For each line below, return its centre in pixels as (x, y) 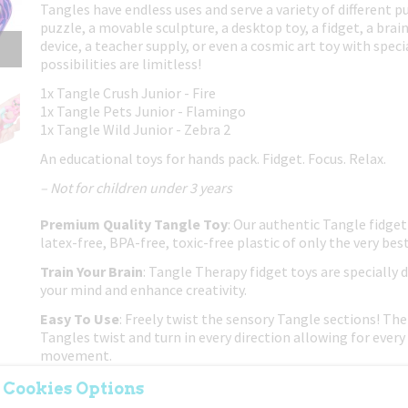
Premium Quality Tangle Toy (134, 224)
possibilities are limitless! (121, 64)
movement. (76, 355)
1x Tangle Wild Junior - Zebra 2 (135, 129)
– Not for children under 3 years (136, 188)
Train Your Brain (92, 271)
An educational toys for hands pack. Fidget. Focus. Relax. (213, 158)
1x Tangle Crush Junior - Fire (128, 93)
